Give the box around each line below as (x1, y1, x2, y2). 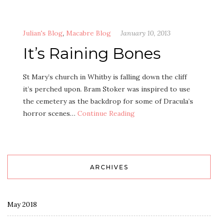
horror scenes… (23, 109, 77, 118)
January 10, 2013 (121, 29, 171, 37)
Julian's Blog (23, 29, 63, 37)
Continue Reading (77, 109, 135, 118)
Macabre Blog (66, 29, 111, 37)
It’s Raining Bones (23, 44, 161, 63)
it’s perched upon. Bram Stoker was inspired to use (23, 85, 190, 93)
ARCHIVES (90, 163, 128, 171)
